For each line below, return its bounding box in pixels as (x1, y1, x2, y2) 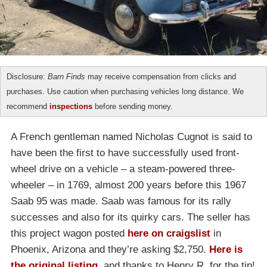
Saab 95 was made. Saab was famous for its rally (11, 195, 231, 207)
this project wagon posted (11, 228, 128, 240)
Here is (209, 244, 243, 256)
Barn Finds (48, 72, 85, 82)
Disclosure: (7, 72, 48, 82)
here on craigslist (128, 228, 210, 240)
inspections (49, 102, 92, 111)
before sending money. (92, 102, 173, 111)
